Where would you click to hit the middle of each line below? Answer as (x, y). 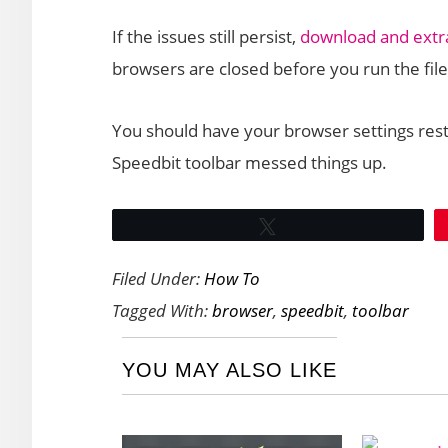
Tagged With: (162, 310)
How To (232, 278)
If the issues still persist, (206, 36)
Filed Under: (158, 278)
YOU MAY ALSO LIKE (229, 370)
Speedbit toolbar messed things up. (249, 162)
